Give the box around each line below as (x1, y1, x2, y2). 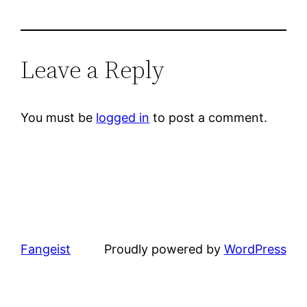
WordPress (223, 242, 286, 257)
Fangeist (21, 242, 71, 257)
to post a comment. (149, 110, 268, 125)
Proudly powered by (103, 242, 224, 257)
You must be (21, 110, 97, 125)
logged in (96, 110, 150, 125)
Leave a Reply (21, 53, 165, 87)
